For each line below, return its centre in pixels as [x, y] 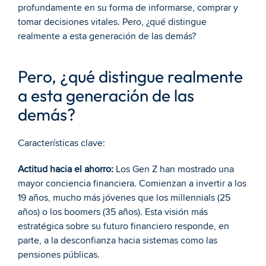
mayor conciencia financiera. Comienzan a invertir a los [132, 183]
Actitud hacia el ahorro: [66, 169]
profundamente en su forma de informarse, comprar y [128, 8]
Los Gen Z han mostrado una [174, 169]
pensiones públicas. [59, 255]
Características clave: [61, 143]
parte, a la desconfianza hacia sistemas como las [118, 240]
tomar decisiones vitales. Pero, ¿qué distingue [112, 22]
